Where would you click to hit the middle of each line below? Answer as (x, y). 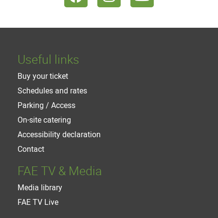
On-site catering (44, 119)
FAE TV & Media (60, 170)
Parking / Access (46, 105)
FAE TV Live (38, 202)
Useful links (48, 59)
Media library (40, 187)
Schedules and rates (52, 90)
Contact (31, 149)
